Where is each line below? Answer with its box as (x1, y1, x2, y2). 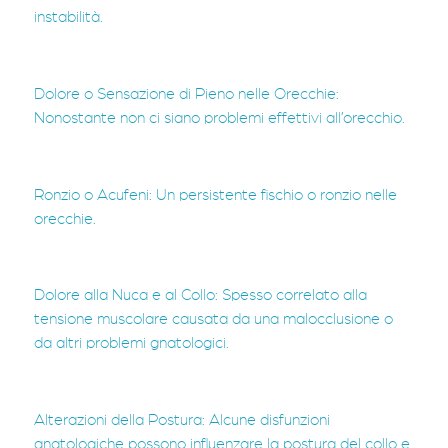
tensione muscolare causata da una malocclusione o (34, 311, 393, 328)
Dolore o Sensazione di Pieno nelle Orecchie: (34, 85, 339, 102)
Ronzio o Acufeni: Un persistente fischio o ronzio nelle (34, 186, 397, 203)
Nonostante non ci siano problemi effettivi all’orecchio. (34, 109, 405, 126)
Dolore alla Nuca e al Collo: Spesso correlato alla (34, 287, 367, 304)
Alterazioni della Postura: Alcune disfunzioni (34, 412, 330, 429)
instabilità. (34, 8, 103, 25)
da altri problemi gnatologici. (34, 335, 229, 352)
